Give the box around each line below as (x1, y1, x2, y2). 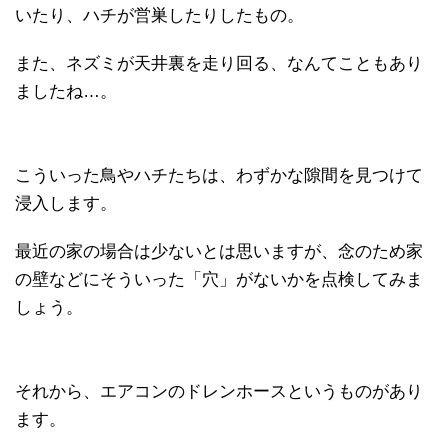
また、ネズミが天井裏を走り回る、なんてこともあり (15, 54, 423, 74)
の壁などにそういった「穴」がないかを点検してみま (15, 270, 423, 290)
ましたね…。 (15, 82, 117, 102)
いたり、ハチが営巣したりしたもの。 (15, 6, 304, 26)
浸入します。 (15, 194, 117, 214)
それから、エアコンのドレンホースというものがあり (15, 382, 423, 402)
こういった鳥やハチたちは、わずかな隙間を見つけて (15, 166, 423, 186)
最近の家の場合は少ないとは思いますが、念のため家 (15, 242, 423, 262)
